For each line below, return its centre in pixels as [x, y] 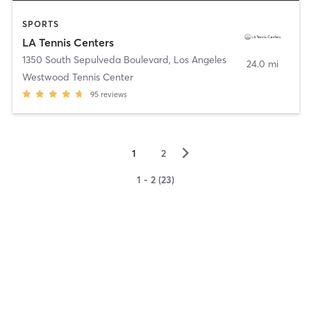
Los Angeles [200, 59]
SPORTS [40, 24]
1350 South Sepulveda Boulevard [95, 59]
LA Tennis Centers [68, 42]
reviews [114, 94]
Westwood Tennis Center [77, 77]
